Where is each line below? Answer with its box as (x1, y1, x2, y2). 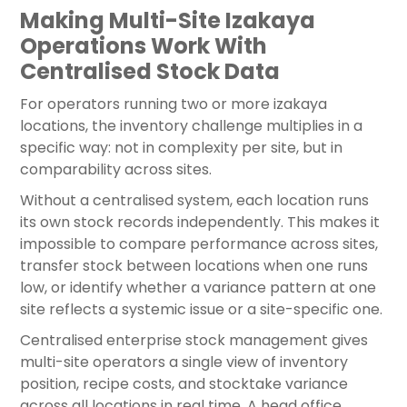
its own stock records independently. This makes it (20, 212, 380, 233)
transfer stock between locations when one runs (20, 255, 368, 277)
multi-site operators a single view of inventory (20, 352, 348, 373)
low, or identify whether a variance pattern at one (20, 277, 376, 299)
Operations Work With (20, 31, 267, 62)
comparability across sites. (20, 159, 212, 181)
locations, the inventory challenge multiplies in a (20, 115, 362, 137)
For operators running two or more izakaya (20, 94, 327, 115)
